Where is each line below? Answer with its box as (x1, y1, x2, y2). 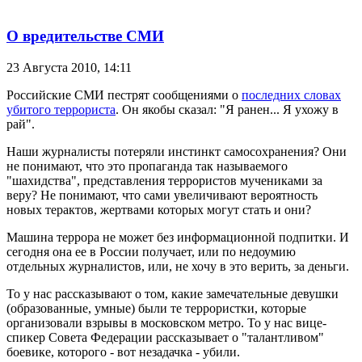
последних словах (242, 87, 341, 102)
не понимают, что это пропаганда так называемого (6, 158, 288, 173)
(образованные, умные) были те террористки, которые (6, 301, 306, 315)
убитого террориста (6, 102, 116, 116)
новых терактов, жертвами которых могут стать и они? (6, 202, 311, 217)
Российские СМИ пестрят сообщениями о (6, 87, 242, 102)
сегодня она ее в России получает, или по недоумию (6, 244, 296, 259)
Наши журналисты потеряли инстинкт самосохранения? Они (6, 144, 347, 158)
